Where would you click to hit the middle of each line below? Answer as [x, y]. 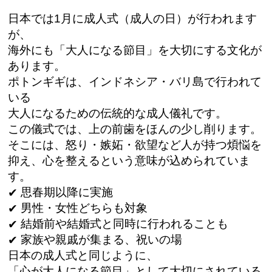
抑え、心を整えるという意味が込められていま [129, 161]
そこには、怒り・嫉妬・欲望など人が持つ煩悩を [135, 145]
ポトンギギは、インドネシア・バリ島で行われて [135, 82]
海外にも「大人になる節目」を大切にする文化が [135, 50]
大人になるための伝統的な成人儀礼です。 [118, 114]
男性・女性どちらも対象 [83, 208]
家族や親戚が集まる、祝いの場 [100, 240]
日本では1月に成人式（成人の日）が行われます [133, 19]
